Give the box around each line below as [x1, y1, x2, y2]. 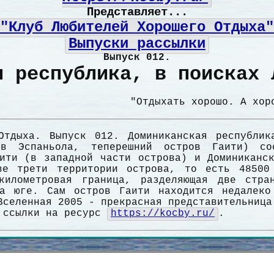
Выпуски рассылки [68, 35, 206, 52]
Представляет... [86, 6, 188, 19]
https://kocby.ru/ [111, 208, 215, 219]
